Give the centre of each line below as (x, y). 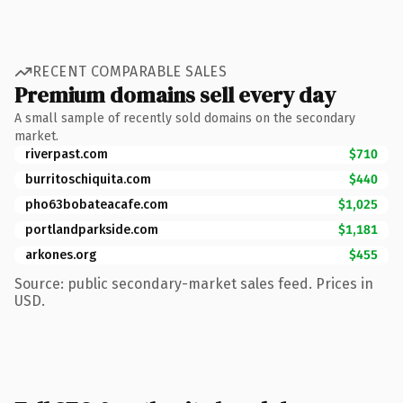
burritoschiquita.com (88, 179)
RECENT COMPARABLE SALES (130, 72)
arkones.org (61, 255)
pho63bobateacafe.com (97, 204)
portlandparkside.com (92, 229)
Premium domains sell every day (175, 94)
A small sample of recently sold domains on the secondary (185, 118)
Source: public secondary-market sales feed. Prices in (194, 283)
